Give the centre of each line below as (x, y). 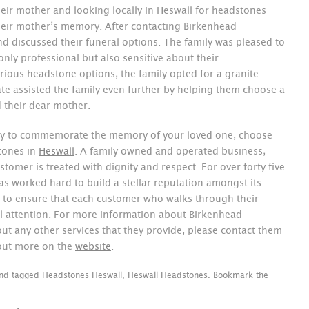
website (93, 247)
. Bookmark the (238, 275)
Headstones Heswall (82, 275)
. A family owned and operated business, (170, 152)
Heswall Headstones (168, 275)
